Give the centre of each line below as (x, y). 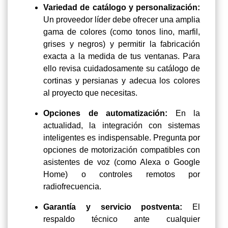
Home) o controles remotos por (122, 175)
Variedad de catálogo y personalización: (122, 8)
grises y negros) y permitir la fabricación (122, 44)
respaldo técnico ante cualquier (122, 219)
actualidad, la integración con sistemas (122, 126)
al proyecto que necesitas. (90, 93)
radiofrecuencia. (72, 187)
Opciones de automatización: (109, 113)
